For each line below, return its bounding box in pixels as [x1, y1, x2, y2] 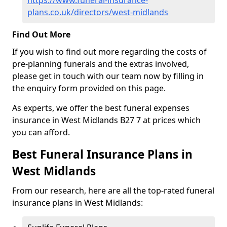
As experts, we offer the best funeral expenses [12, 102, 190, 113]
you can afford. [12, 127, 72, 138]
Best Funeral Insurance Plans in [12, 146, 193, 162]
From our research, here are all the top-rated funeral [12, 185, 214, 196]
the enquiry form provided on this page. [12, 83, 166, 94]
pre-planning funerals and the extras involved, [12, 58, 189, 69]
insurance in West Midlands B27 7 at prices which [12, 115, 201, 126]
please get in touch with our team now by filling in [12, 70, 204, 82]
